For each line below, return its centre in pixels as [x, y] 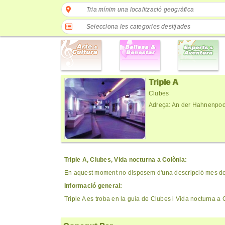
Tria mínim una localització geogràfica [140, 10]
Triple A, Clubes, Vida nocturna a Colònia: [126, 160]
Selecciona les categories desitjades [139, 27]
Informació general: [93, 186]
